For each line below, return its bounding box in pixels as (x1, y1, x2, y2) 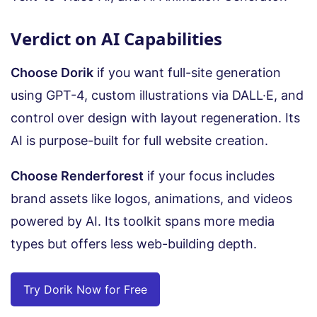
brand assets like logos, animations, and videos (11, 191, 292, 207)
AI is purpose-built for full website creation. (11, 133, 268, 149)
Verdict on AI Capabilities (11, 27, 222, 51)
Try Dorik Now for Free (23, 282, 147, 297)
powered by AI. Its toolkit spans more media (11, 214, 275, 229)
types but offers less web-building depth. (11, 236, 257, 252)
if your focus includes (144, 168, 275, 184)
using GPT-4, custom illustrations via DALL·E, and (11, 88, 304, 103)
